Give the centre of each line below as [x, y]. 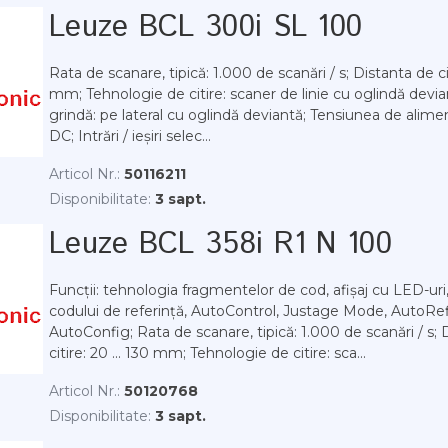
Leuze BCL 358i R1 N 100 [220, 244]
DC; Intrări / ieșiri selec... [130, 136]
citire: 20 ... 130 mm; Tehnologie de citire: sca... [207, 353]
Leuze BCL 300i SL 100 [206, 27]
